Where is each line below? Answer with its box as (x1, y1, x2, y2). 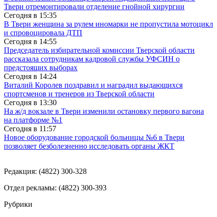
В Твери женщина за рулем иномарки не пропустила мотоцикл (4, 19, 213, 28)
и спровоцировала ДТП (4, 28, 82, 37)
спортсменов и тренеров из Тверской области (4, 89, 155, 98)
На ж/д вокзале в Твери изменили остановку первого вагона (4, 107, 204, 115)
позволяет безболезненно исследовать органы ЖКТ (4, 141, 174, 150)
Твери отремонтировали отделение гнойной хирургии (4, 2, 185, 11)
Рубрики (4, 200, 32, 208)
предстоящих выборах (4, 63, 77, 72)
